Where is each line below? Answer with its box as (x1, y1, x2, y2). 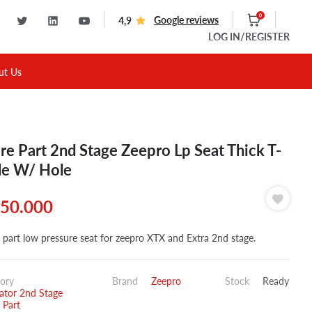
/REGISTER (240, 31, 290, 43)
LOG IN (208, 31, 240, 43)
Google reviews (154, 14, 219, 26)
